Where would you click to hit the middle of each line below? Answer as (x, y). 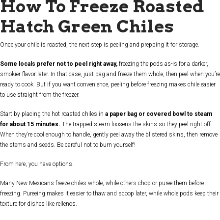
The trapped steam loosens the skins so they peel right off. (136, 124)
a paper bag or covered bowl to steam (159, 114)
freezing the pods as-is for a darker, (164, 64)
